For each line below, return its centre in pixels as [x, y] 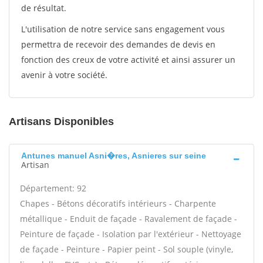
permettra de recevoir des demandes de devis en [118, 44]
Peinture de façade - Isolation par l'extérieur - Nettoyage [131, 234]
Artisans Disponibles [61, 122]
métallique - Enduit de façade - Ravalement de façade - [129, 219]
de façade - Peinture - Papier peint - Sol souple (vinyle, [127, 249]
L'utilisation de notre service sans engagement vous [123, 29]
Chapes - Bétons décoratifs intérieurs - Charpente [118, 203]
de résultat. [44, 8]
